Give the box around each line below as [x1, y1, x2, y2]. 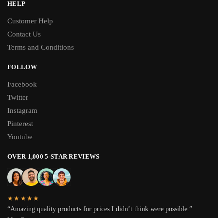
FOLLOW [7, 63, 37, 71]
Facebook [7, 80, 37, 88]
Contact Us [7, 30, 41, 38]
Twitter [7, 93, 28, 101]
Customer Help [7, 17, 53, 25]
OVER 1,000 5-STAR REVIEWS [7, 152, 100, 160]
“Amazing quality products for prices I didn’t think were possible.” [7, 205, 192, 213]
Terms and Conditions [7, 43, 74, 51]
